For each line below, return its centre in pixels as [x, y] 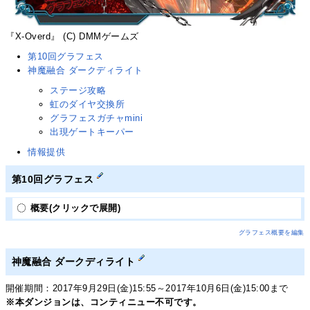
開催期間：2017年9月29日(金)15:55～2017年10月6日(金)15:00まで [147, 288]
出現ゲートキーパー [92, 131]
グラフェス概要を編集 [271, 233]
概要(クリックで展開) [75, 208]
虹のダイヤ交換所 [88, 104]
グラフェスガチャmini [97, 118]
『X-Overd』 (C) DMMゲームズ [72, 36]
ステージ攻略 [78, 90]
